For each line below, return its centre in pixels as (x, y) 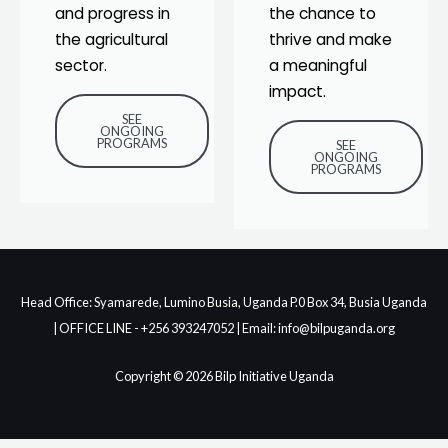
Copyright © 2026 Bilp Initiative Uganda (224, 376)
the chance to (322, 13)
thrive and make (330, 39)
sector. (81, 65)
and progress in (112, 13)
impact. (297, 91)
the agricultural (111, 39)
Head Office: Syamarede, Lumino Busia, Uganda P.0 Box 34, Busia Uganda (224, 301)
